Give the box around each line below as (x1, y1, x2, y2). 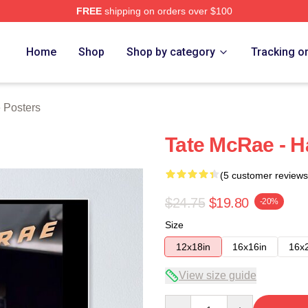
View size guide (179, 269, 256, 281)
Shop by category (126, 45, 216, 58)
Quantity (164, 296, 201, 307)
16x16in (232, 241, 267, 252)
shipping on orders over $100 (101, 5, 232, 16)
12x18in (176, 241, 210, 252)
